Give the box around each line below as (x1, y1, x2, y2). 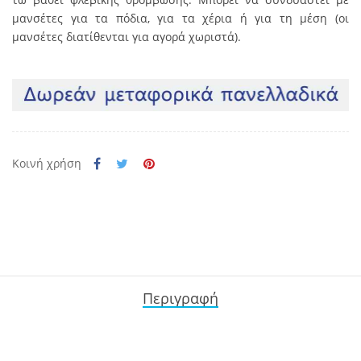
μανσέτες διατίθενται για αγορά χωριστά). (11, 29, 241, 44)
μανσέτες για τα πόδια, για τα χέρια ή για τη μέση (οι (11, 10, 349, 26)
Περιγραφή (143, 288, 218, 308)
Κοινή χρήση (11, 156, 81, 172)
